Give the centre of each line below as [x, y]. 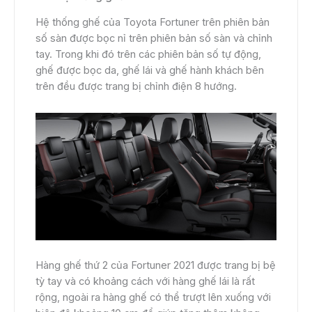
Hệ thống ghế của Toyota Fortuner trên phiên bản [153, 23]
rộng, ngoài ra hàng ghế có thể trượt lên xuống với [153, 298]
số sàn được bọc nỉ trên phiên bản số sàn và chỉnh [154, 39]
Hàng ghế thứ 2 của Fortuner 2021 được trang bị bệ [156, 266]
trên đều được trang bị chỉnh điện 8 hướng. [136, 87]
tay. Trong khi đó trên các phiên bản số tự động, [148, 55]
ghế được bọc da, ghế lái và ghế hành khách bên [150, 71]
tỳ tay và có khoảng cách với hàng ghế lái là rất [145, 282]
